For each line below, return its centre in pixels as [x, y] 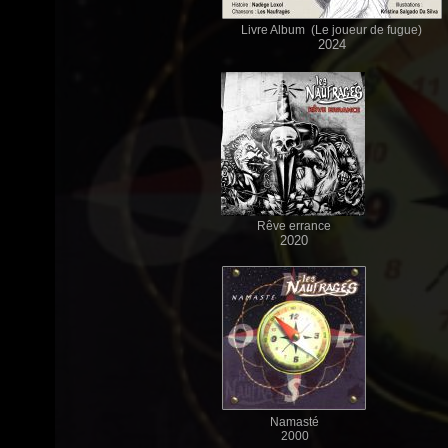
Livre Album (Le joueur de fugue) [332, 30]
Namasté [295, 422]
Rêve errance [294, 226]
